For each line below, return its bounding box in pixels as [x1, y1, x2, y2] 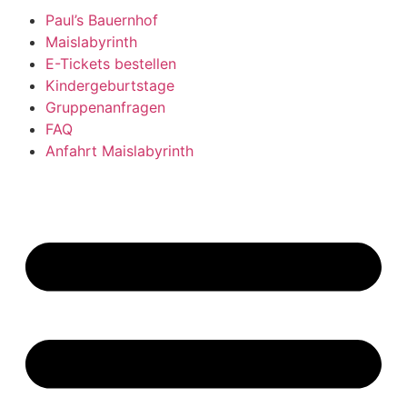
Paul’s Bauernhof [45, 11, 158, 29]
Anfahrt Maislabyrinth [45, 142, 194, 160]
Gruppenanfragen [45, 98, 165, 116]
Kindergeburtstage [45, 76, 174, 94]
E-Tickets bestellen [45, 55, 176, 73]
